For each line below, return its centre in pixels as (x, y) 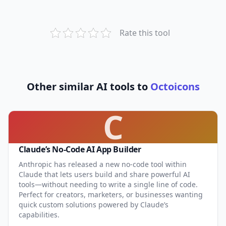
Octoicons (175, 86)
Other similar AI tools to (88, 86)
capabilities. (39, 214)
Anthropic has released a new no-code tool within (103, 164)
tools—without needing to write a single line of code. (108, 184)
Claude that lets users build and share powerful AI (104, 174)
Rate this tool (145, 33)
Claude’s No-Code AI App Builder (80, 149)
